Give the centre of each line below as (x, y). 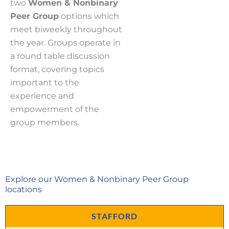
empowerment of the (55, 109)
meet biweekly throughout (66, 29)
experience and (42, 96)
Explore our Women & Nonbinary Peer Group (97, 179)
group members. (45, 122)
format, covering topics (57, 69)
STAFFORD (114, 216)
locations (24, 189)
